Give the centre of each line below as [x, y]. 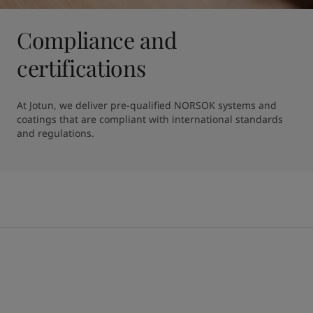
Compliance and [97, 39]
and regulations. [55, 133]
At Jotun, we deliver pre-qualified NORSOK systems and [146, 105]
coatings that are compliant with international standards [150, 119]
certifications [81, 67]
